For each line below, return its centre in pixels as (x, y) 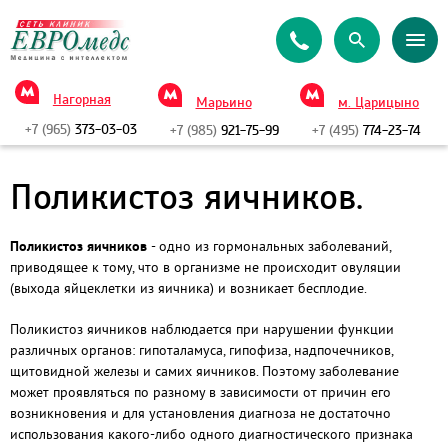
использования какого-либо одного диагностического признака (211, 434)
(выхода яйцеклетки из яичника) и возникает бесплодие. (188, 288)
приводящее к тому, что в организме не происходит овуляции (205, 267)
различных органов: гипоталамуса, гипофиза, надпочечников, (201, 350)
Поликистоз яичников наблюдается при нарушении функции (202, 329)
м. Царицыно (379, 103)
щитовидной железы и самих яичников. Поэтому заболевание (204, 371)
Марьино (223, 103)
